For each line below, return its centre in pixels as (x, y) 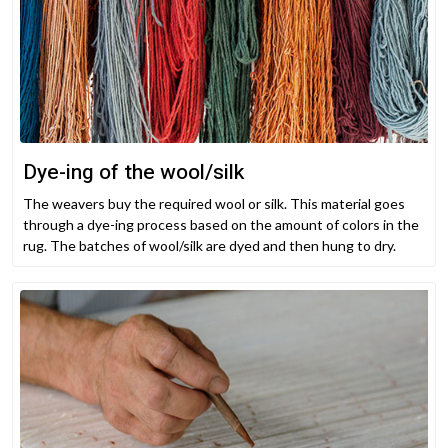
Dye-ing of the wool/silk (133, 173)
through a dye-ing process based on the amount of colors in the (221, 225)
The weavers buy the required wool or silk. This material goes (214, 204)
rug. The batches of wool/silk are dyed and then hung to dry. (209, 246)
